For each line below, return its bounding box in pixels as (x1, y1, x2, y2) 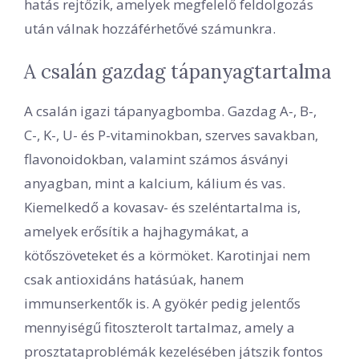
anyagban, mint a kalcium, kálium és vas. (24, 174, 285, 193)
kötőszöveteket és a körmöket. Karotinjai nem (24, 246, 310, 265)
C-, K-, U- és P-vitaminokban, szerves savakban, (24, 126, 318, 145)
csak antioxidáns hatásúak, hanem (24, 270, 244, 289)
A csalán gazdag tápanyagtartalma (24, 59, 332, 85)
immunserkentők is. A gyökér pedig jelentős (24, 294, 301, 313)
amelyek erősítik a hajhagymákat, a (24, 222, 249, 241)
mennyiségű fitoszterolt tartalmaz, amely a (24, 318, 295, 337)
